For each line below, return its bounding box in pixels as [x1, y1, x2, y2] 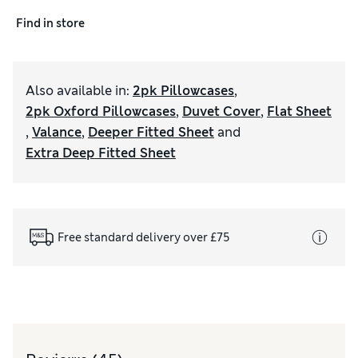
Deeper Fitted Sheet [88, 124, 214, 141]
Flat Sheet [267, 103, 332, 121]
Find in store [16, 15, 85, 30]
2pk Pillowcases [133, 82, 234, 100]
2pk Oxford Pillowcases [26, 103, 176, 121]
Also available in [26, 82, 126, 100]
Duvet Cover [182, 103, 261, 121]
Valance [32, 124, 82, 141]
